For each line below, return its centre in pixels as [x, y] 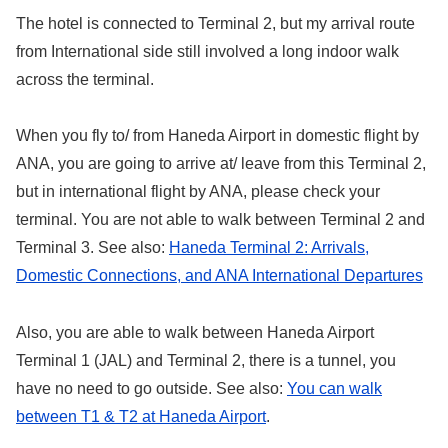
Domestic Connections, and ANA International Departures [219, 276]
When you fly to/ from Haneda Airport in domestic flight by [217, 136]
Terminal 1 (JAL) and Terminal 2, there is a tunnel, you [206, 361]
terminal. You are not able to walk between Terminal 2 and [220, 220]
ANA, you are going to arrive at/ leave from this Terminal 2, [221, 164]
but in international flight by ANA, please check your [198, 192]
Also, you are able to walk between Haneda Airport [195, 333]
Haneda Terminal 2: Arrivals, [269, 248]
